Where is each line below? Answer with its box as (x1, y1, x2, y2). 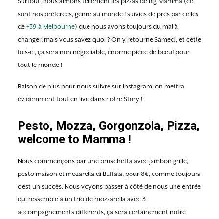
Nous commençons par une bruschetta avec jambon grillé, (18, 157, 188, 165)
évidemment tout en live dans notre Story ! (18, 95, 142, 103)
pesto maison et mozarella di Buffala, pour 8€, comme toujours (18, 170, 200, 177)
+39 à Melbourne (26, 23, 75, 30)
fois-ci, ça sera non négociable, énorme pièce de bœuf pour (18, 48, 190, 56)
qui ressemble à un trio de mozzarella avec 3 (18, 196, 146, 203)
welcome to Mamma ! (18, 132, 131, 146)
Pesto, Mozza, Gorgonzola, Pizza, (18, 119, 200, 132)
